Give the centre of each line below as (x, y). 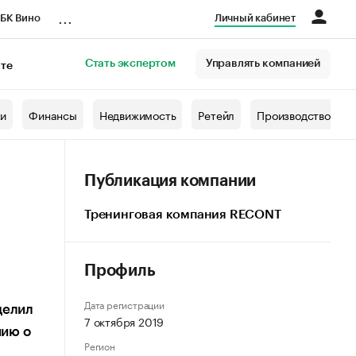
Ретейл (217, 114)
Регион (100, 345)
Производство (294, 114)
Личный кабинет (255, 18)
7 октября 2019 (124, 321)
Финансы (53, 114)
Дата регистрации (124, 304)
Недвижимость (137, 114)
